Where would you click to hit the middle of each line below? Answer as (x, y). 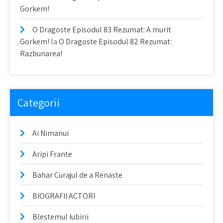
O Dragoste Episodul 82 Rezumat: (115, 42)
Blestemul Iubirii (60, 217)
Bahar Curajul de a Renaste (77, 175)
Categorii (39, 103)
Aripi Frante (52, 154)
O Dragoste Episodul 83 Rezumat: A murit (102, 30)
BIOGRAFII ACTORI (64, 196)
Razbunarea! (41, 54)
